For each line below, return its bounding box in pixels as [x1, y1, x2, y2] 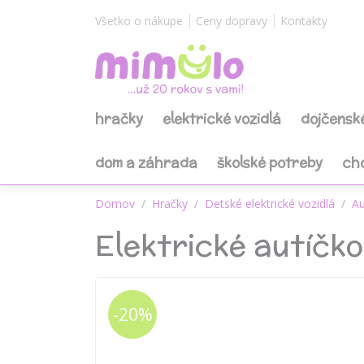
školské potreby [217, 153, 323, 172]
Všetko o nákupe [95, 13, 183, 28]
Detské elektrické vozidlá [205, 196, 335, 211]
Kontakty [280, 13, 327, 28]
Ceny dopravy [196, 13, 267, 28]
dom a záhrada [95, 153, 197, 172]
